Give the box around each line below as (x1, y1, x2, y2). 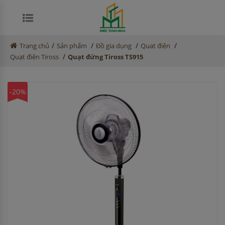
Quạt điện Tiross (10, 52, 59, 61)
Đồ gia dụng (96, 41, 132, 50)
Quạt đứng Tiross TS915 (68, 52, 143, 61)
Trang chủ (20, 41, 49, 50)
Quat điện (141, 41, 170, 50)
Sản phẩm (57, 41, 87, 50)
